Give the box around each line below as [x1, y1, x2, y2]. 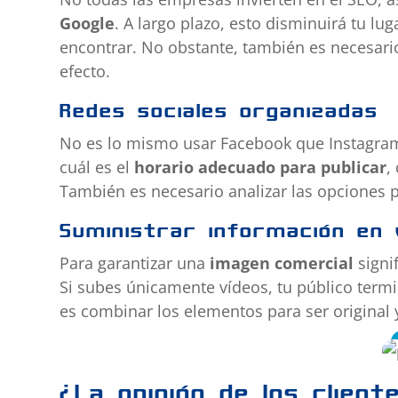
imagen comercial [210, 252, 354, 275]
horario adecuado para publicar [134, 156, 387, 179]
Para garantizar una [60, 252, 211, 275]
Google [60, 12, 115, 35]
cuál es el [60, 156, 135, 179]
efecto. [60, 60, 111, 83]
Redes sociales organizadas [60, 99, 379, 123]
